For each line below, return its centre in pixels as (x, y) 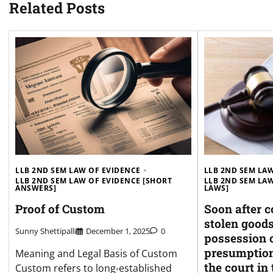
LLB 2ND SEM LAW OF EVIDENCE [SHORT (94, 180)
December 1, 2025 (118, 231)
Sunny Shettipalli (46, 231)
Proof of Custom (60, 208)
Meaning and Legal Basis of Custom (96, 254)
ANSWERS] (36, 188)
